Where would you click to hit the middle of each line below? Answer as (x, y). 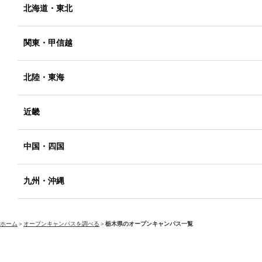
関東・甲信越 (48, 43)
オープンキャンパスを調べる (61, 224)
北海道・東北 (48, 8)
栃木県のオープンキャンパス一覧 (149, 224)
